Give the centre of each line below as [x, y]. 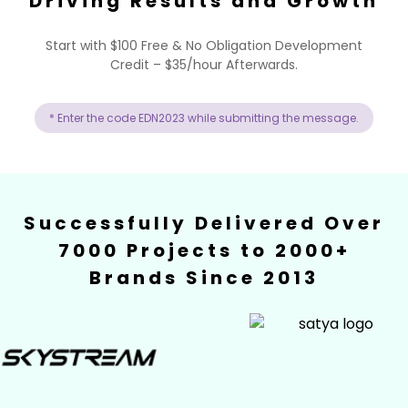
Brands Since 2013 [204, 278]
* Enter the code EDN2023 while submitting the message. [204, 118]
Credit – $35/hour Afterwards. [204, 65]
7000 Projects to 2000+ [204, 250]
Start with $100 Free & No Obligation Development [204, 46]
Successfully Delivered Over [204, 223]
